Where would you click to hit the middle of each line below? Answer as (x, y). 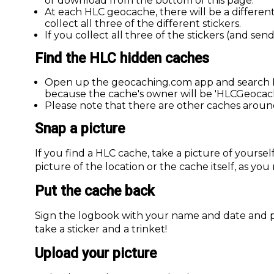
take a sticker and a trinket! (101, 229)
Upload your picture (96, 253)
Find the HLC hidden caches (122, 58)
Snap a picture (80, 128)
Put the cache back (95, 191)
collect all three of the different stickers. (143, 23)
